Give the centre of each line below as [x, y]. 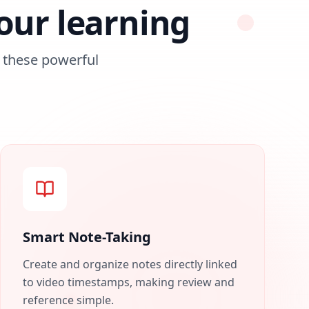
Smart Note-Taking [87, 237]
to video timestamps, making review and [129, 282]
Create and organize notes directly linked [130, 264]
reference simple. [68, 300]
